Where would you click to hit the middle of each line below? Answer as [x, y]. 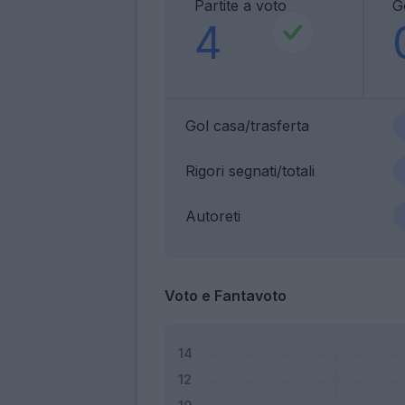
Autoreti [213, 216]
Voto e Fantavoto [226, 295]
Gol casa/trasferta [247, 125]
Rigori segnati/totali [250, 170]
